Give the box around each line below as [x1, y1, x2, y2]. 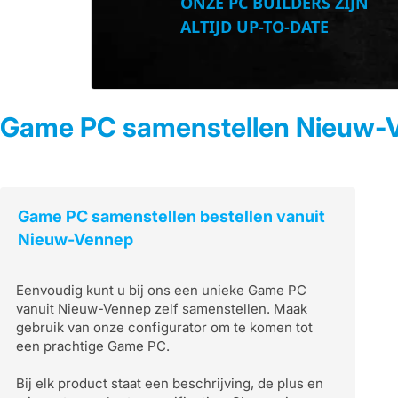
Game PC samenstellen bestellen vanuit [18, 207, 325, 226]
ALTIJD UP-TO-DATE [179, 16, 329, 37]
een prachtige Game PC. [16, 338, 170, 354]
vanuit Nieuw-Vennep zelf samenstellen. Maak [16, 300, 307, 317]
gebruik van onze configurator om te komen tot [16, 319, 313, 336]
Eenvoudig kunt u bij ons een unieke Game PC [16, 282, 306, 298]
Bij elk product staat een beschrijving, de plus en [16, 375, 323, 392]
